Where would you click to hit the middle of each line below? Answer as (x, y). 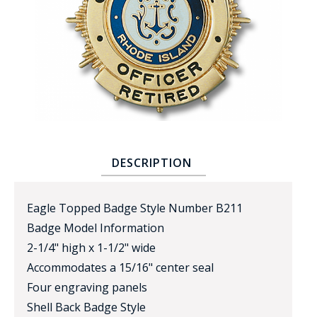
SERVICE (268, 147)
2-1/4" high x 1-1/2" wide (91, 247)
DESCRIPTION (151, 162)
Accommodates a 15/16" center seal (120, 267)
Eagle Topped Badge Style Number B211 (135, 208)
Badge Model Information (96, 227)
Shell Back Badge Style (86, 307)
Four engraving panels (87, 287)
